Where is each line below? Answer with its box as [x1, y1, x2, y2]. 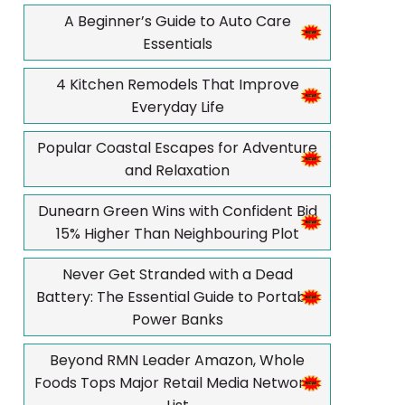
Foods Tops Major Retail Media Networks [34, 372, 320, 393]
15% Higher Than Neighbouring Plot [55, 223, 299, 244]
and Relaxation [125, 160, 230, 181]
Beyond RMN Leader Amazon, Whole [50, 350, 305, 371]
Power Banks [131, 309, 223, 330]
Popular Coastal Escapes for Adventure [37, 137, 317, 158]
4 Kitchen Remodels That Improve [55, 74, 299, 95]
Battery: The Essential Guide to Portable [35, 287, 319, 307]
